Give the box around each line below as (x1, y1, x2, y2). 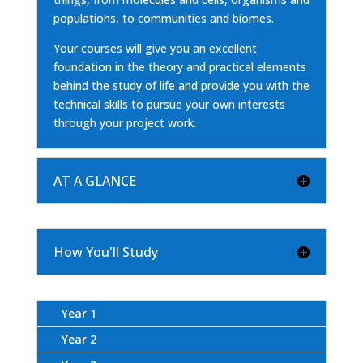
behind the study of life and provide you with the (53, 78, 310, 94)
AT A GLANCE (53, 172, 136, 190)
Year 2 (61, 331, 96, 348)
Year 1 (61, 305, 96, 322)
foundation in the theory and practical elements (53, 59, 306, 75)
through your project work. (53, 115, 196, 131)
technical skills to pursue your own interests (53, 96, 285, 113)
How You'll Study (53, 243, 158, 262)
